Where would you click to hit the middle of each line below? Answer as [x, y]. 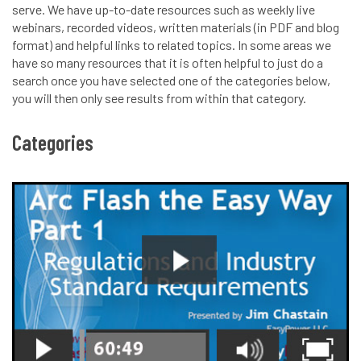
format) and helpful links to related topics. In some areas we [172, 45]
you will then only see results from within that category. [159, 98]
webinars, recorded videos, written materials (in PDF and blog [176, 27]
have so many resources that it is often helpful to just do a [168, 62]
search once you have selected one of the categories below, [171, 80]
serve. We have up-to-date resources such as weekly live [164, 9]
